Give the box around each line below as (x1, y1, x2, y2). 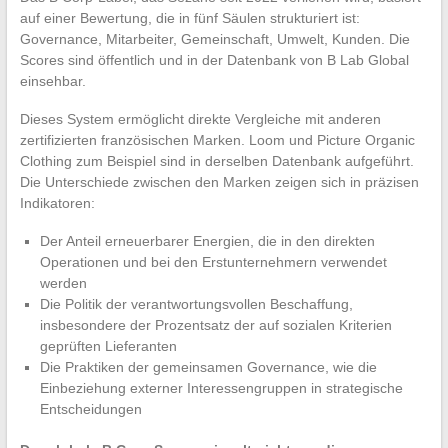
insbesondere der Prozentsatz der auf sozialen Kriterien (39, 317, 392, 334)
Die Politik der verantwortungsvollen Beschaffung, (39, 296, 353, 313)
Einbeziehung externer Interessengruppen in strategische (39, 380, 403, 397)
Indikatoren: (19, 195, 95, 212)
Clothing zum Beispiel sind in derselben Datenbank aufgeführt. (19, 153, 414, 170)
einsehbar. (19, 73, 86, 90)
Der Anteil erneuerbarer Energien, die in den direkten (39, 233, 375, 250)
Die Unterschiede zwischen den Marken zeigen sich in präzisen (19, 174, 419, 191)
